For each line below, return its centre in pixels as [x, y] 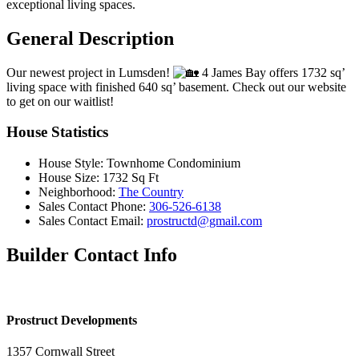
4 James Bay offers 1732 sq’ [272, 72]
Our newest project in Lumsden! [90, 72]
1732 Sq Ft [131, 178]
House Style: [73, 163]
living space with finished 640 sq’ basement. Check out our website [176, 87]
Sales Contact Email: [91, 221]
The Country [151, 192]
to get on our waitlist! [60, 101]
